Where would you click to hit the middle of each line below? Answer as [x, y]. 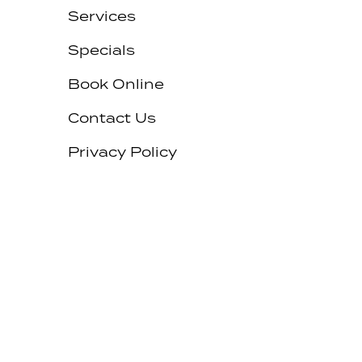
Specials [101, 50]
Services [101, 16]
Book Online [116, 84]
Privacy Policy [122, 152]
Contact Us [112, 118]
